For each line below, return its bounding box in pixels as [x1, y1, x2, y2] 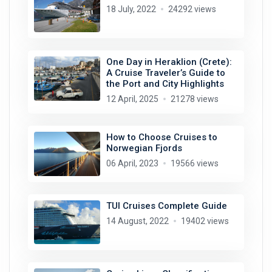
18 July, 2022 [106, 4, 156, 14]
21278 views [170, 94, 219, 104]
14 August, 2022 [106, 216, 169, 226]
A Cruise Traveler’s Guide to [106, 67, 225, 79]
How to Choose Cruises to [106, 132, 217, 143]
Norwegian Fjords [106, 143, 182, 154]
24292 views [168, 4, 216, 14]
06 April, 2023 [106, 158, 158, 169]
